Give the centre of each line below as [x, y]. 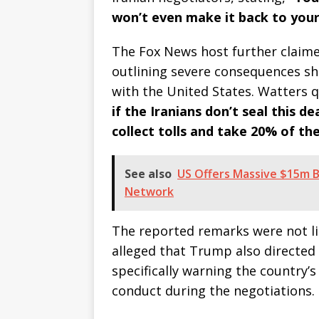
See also [148, 174]
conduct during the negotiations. [213, 291]
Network [149, 192]
